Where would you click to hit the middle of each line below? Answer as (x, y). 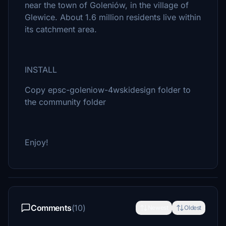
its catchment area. (61, 29)
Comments (51, 208)
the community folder (65, 102)
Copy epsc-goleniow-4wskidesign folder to (108, 90)
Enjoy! (37, 142)
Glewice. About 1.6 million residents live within (113, 17)
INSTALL (41, 70)
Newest (158, 208)
